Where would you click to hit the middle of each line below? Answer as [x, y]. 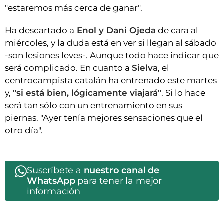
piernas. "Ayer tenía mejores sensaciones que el [104, 118]
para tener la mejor [118, 181]
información [54, 192]
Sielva [145, 68]
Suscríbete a [55, 171]
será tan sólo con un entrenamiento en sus [94, 106]
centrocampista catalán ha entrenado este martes [111, 81]
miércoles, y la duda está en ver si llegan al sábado [111, 43]
